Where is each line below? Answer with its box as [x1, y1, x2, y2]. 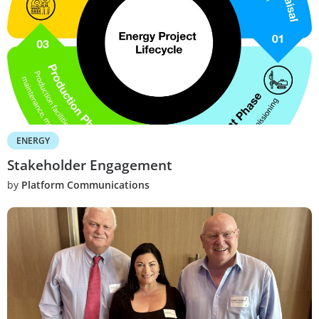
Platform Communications [21, 177, 150, 192]
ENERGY [16, 134, 50, 147]
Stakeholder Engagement [7, 155, 172, 174]
